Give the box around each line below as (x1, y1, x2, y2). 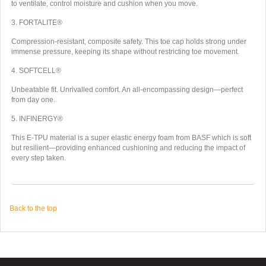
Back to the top (9, 204, 57, 213)
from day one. (11, 95, 55, 104)
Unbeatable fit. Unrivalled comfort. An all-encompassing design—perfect (11, 85, 243, 94)
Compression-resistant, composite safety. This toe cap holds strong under (11, 37, 246, 46)
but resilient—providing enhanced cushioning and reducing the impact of (11, 143, 245, 152)
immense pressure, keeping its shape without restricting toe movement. (11, 47, 239, 56)
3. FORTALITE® (11, 18, 62, 27)
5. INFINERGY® (11, 114, 63, 123)
